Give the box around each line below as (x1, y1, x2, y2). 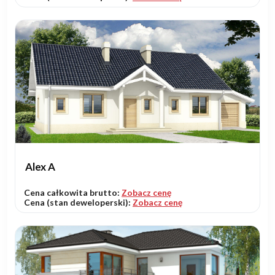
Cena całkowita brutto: (24, 187, 122, 198)
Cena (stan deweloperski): (24, 197, 133, 208)
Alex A (25, 160, 55, 174)
